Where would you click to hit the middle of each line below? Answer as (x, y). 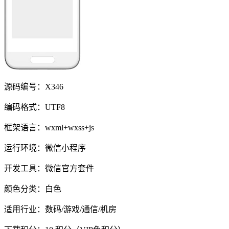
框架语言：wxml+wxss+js (49, 127)
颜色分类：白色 (33, 189)
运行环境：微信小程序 (45, 148)
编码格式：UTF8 (35, 107)
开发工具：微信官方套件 (49, 168)
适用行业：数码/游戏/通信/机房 (60, 209)
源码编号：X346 (34, 86)
